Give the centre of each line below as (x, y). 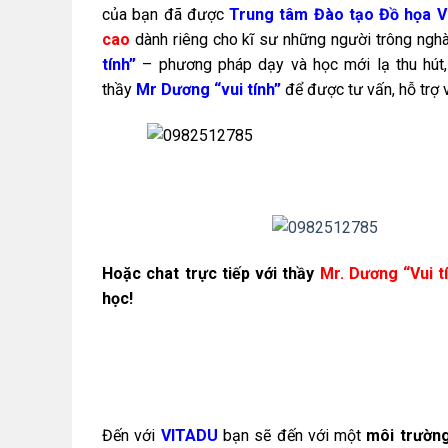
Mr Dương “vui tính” (208, 90)
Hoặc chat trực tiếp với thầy (211, 273)
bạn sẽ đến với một (292, 435)
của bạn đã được (166, 15)
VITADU (189, 435)
